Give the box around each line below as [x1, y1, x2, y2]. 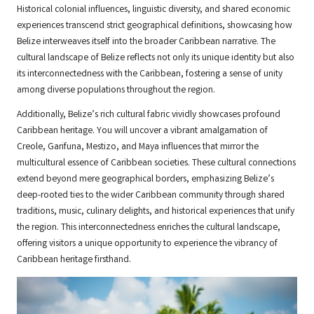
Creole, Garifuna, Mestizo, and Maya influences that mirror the [17, 140, 259, 155]
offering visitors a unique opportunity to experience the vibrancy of [17, 237, 278, 252]
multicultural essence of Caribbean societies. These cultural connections [17, 156, 296, 171]
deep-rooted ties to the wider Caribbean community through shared [17, 189, 285, 203]
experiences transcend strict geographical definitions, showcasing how [17, 19, 292, 34]
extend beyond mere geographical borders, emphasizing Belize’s [17, 172, 274, 187]
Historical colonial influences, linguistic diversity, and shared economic [17, 3, 290, 18]
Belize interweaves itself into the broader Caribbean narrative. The [17, 35, 275, 50]
